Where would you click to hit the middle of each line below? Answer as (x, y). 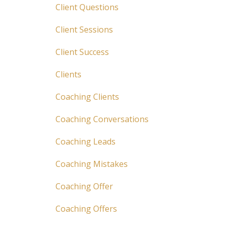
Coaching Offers (86, 209)
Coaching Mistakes (91, 164)
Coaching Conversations (102, 119)
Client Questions (87, 7)
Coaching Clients (87, 97)
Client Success (82, 52)
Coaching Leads (85, 141)
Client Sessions (84, 30)
